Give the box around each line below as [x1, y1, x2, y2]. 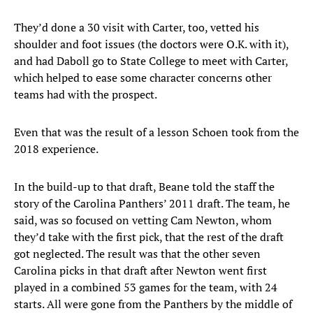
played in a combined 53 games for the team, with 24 [14, 279, 277, 296]
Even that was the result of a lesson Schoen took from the [14, 124, 299, 140]
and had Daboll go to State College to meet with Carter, [14, 53, 288, 69]
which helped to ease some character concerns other [14, 70, 272, 86]
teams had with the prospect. [14, 87, 157, 103]
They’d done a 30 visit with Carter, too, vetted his [14, 20, 259, 36]
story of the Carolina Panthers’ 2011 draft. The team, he [14, 196, 290, 212]
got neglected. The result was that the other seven [14, 246, 261, 262]
